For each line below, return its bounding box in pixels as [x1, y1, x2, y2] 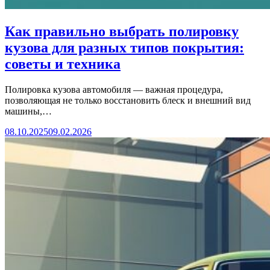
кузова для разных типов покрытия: [5, 39, 244, 55]
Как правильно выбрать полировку [5, 23, 239, 39]
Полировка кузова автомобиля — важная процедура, [5, 84, 223, 95]
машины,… [5, 105, 52, 116]
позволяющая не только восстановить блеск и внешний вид [5, 95, 251, 105]
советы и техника [5, 55, 121, 72]
